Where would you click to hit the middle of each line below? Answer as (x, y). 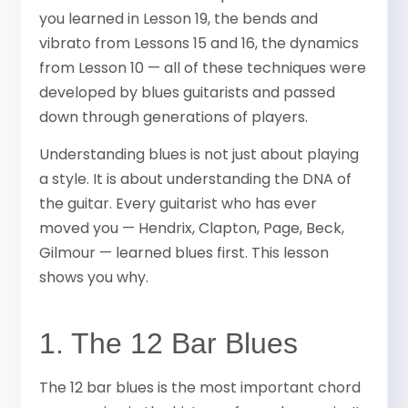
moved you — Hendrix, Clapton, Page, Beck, (192, 229)
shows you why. (94, 278)
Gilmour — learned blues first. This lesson (184, 253)
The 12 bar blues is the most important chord (200, 388)
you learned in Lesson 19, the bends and (179, 18)
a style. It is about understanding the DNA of (196, 179)
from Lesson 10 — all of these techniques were (203, 67)
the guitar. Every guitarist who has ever (178, 204)
